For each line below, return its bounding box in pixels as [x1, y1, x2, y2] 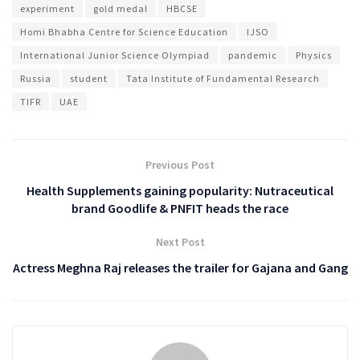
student [70, 72, 108, 84]
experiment [20, 2, 75, 14]
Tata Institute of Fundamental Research [126, 72, 320, 84]
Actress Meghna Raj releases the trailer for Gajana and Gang [12, 259, 348, 276]
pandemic [228, 48, 277, 61]
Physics [296, 48, 332, 61]
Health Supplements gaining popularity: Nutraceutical [27, 182, 333, 198]
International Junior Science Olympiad [20, 48, 210, 61]
